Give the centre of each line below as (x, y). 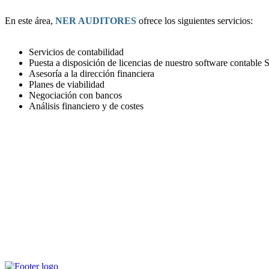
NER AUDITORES (96, 20)
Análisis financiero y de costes (86, 106)
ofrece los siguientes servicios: (195, 20)
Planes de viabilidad (67, 84)
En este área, (30, 20)
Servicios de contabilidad (76, 52)
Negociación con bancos (75, 95)
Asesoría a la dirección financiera (92, 73)
